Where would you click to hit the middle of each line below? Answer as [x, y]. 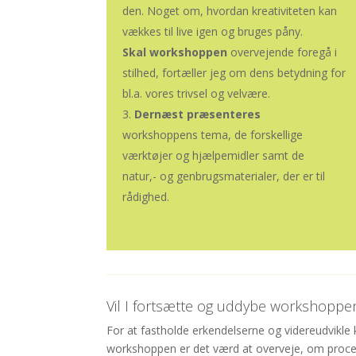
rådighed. [146, 197]
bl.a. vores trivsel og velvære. [197, 94]
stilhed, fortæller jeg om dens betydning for [234, 73]
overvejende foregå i [282, 52]
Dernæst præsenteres [198, 114]
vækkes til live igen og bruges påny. [213, 32]
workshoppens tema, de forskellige [213, 135]
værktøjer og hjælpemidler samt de [214, 156]
